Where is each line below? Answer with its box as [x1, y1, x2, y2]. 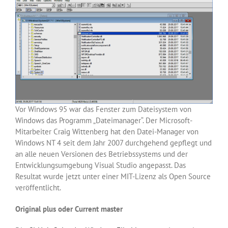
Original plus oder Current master [15, 204, 123, 214]
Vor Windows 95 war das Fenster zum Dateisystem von [15, 104, 191, 115]
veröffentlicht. [15, 183, 61, 193]
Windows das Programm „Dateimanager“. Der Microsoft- [15, 116, 192, 126]
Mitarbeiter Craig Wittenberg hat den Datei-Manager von [15, 127, 198, 137]
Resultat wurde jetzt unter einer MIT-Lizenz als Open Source [15, 172, 211, 182]
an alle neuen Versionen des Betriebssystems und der [15, 149, 188, 159]
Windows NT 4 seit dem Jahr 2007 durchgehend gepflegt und [15, 138, 212, 148]
